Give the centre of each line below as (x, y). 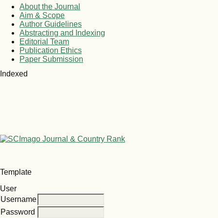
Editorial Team (44, 42)
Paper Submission (51, 59)
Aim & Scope (42, 16)
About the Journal (50, 7)
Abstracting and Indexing (62, 33)
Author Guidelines (51, 24)
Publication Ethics (51, 51)
